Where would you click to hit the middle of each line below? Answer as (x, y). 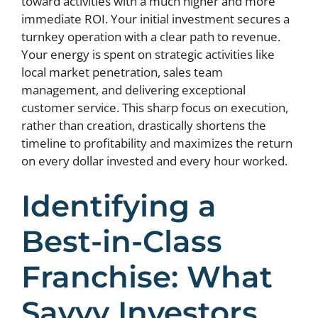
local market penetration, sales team (122, 72)
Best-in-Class (122, 241)
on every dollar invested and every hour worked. (154, 161)
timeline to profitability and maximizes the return (157, 143)
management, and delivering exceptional (133, 90)
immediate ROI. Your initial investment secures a (155, 19)
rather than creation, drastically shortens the (144, 125)
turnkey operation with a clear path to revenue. (151, 37)
